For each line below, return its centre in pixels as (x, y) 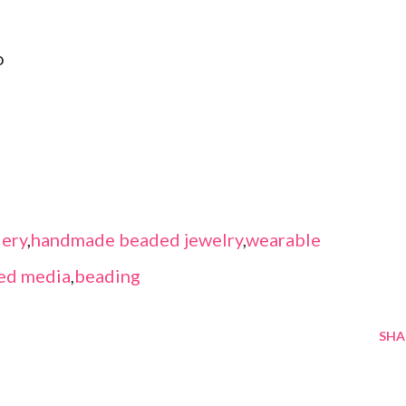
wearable (283, 240)
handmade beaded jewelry (137, 240)
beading (107, 276)
